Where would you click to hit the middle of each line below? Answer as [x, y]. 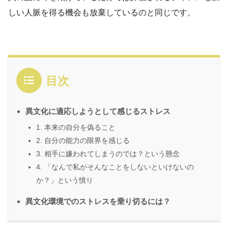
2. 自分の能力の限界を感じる [83, 140]
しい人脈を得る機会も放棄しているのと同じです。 [102, 12]
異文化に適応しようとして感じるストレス [98, 111]
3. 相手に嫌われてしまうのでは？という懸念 [108, 153]
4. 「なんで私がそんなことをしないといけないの [115, 167]
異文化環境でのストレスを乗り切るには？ [98, 201]
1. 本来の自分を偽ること [76, 127]
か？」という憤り [65, 180]
